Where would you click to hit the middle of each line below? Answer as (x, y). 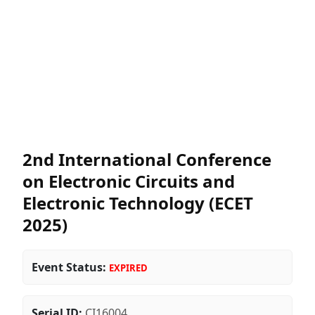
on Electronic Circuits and (129, 181)
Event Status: (69, 267)
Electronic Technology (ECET (138, 203)
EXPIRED (128, 268)
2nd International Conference (147, 159)
